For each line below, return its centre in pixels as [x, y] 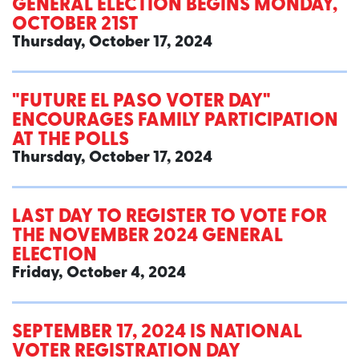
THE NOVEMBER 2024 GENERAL [147, 237]
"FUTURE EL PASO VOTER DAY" [141, 102]
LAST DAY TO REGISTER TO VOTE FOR [169, 218]
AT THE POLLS [71, 141]
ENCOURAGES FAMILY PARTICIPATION [175, 121]
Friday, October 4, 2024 [99, 274]
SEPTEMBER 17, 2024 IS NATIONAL [157, 333]
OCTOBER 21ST [75, 25]
